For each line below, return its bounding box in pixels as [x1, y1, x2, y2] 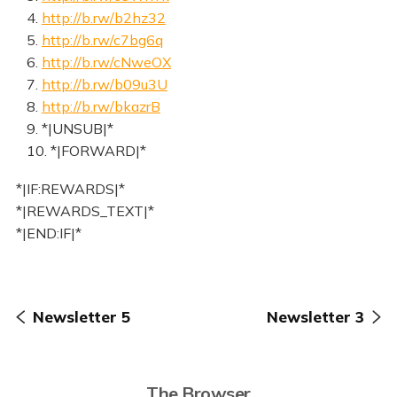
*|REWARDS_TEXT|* [15, 202, 154, 221]
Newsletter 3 [266, 307, 364, 326]
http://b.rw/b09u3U [41, 75, 167, 94]
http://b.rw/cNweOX [41, 53, 171, 72]
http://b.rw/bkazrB [41, 97, 160, 116]
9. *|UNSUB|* [15, 120, 113, 138]
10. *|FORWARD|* [15, 142, 146, 160]
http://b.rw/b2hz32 [41, 9, 166, 27]
